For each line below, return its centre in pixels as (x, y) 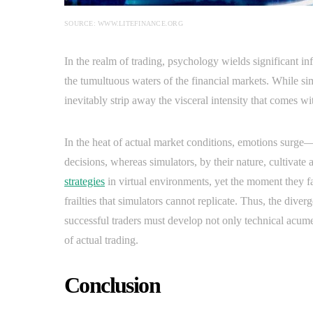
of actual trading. (101, 240)
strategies (85, 181)
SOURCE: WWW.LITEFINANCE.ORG (124, 23)
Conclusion (112, 285)
